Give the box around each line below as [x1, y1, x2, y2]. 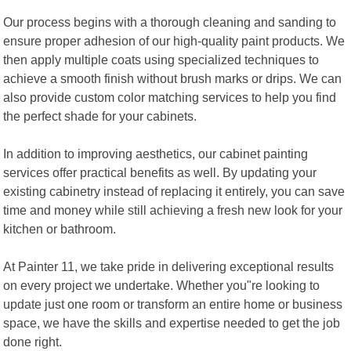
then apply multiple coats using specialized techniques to [3, 52, 320, 67]
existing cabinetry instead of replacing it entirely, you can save [3, 183, 346, 198]
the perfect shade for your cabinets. [3, 108, 197, 123]
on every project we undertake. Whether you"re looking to [3, 277, 320, 292]
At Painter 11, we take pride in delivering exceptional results [3, 259, 335, 273]
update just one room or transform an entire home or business [3, 296, 343, 311]
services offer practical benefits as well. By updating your [3, 165, 317, 179]
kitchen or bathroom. [3, 221, 117, 236]
